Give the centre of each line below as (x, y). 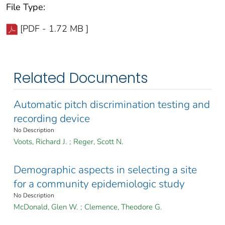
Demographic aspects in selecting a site (105, 170)
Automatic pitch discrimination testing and (112, 105)
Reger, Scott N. (98, 142)
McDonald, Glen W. (46, 207)
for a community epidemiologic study (99, 184)
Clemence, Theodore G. (123, 207)
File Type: (26, 7)
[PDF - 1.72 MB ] (54, 29)
